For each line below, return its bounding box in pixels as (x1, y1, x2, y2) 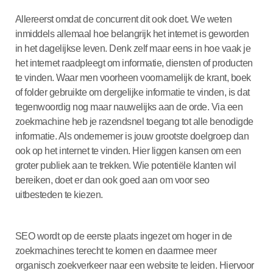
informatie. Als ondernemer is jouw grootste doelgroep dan (15, 130, 249, 141)
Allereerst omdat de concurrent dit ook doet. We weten (15, 13, 232, 24)
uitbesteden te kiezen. (15, 189, 103, 200)
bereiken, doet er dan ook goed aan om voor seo (15, 174, 210, 185)
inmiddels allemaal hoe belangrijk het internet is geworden (15, 28, 249, 39)
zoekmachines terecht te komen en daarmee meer (15, 245, 217, 256)
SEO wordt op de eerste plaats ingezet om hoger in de (15, 230, 232, 241)
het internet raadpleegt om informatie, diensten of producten (15, 57, 253, 68)
